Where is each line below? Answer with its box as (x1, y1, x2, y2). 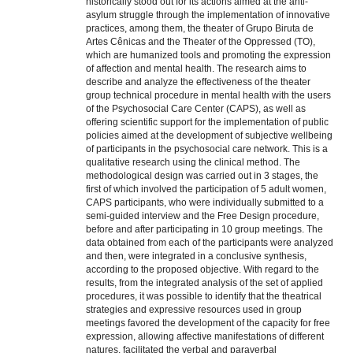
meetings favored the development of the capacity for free (86, 318, 330, 329)
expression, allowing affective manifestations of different (86, 331, 324, 343)
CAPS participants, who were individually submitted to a (86, 197, 324, 209)
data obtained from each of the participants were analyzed (86, 237, 333, 249)
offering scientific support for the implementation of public (86, 117, 329, 128)
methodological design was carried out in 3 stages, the (86, 170, 318, 182)
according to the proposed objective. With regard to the (86, 264, 319, 276)
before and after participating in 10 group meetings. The (86, 224, 323, 236)
